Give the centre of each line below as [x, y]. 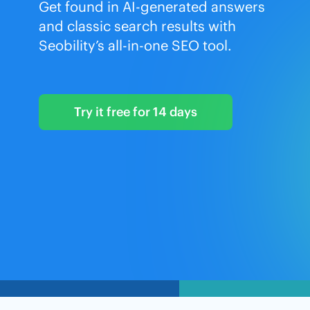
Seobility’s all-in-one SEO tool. [135, 45]
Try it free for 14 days [136, 112]
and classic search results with [137, 26]
